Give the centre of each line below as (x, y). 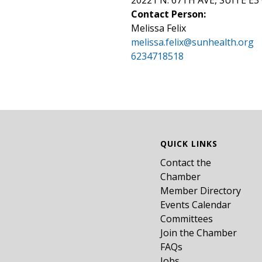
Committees (187, 219)
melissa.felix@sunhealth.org (192, 42)
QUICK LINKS (189, 144)
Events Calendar (196, 205)
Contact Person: (168, 14)
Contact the (186, 163)
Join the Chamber (199, 233)
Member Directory (201, 191)
